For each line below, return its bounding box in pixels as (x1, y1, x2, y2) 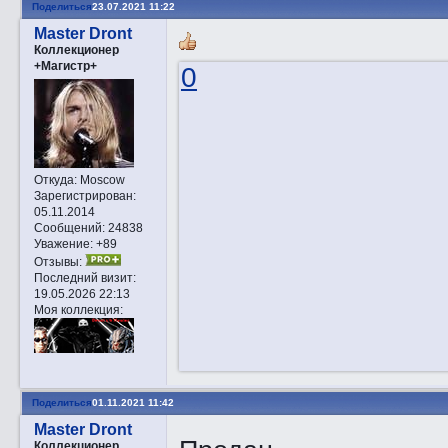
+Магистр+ (33, 58, 97, 72)
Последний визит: (33, 270, 136, 284)
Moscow (76, 172, 125, 186)
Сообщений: (33, 220, 105, 234)
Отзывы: (33, 254, 82, 268)
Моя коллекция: (33, 302, 123, 316)
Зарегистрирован (33, 188, 133, 202)
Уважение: (33, 236, 93, 250)
